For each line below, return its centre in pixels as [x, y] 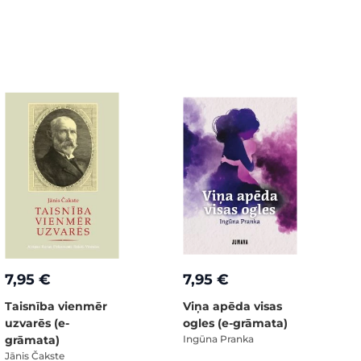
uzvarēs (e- [37, 323]
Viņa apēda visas [232, 306]
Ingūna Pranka [218, 339]
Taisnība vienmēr [56, 306]
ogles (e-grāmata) [235, 323]
